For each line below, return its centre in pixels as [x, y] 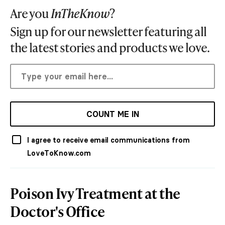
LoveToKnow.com [59, 153]
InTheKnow [80, 14]
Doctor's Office [58, 211]
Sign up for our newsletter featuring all [108, 32]
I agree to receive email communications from [108, 140]
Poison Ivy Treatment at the [95, 193]
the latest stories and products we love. [110, 48]
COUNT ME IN [113, 114]
